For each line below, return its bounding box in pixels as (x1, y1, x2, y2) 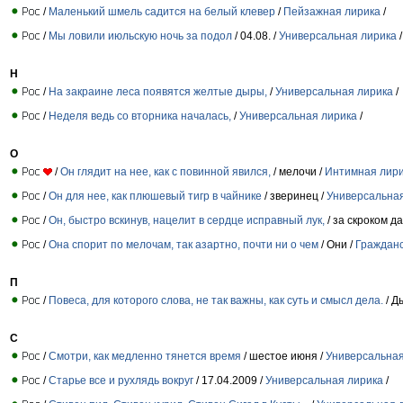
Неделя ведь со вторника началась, (49, 109, 234, 122)
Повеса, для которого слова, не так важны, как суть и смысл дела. (49, 293, 383, 307)
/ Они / (318, 237, 355, 251)
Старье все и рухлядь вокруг (49, 373, 193, 387)
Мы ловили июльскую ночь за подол (49, 29, 232, 42)
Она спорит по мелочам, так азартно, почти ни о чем (49, 237, 318, 251)
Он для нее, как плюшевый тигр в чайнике (49, 189, 262, 202)
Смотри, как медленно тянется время (49, 349, 241, 363)
